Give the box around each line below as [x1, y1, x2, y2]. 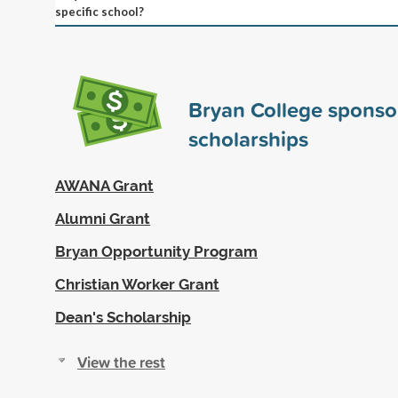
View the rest [77, 350, 165, 373]
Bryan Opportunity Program [55, 242, 258, 260]
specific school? [55, 4, 144, 19]
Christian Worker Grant [55, 275, 219, 293]
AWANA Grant [55, 176, 154, 195]
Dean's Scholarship [55, 307, 191, 326]
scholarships [188, 123, 308, 154]
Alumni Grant [55, 209, 150, 227]
